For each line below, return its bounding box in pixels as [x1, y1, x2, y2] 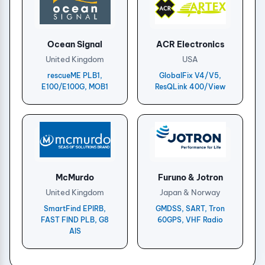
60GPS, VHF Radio [157, 215, 223, 224]
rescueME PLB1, [47, 70, 102, 80]
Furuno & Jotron [157, 172, 223, 183]
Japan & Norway [160, 187, 221, 197]
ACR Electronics [156, 38, 225, 50]
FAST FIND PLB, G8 [41, 215, 109, 224]
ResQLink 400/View [154, 82, 226, 91]
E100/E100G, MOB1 [41, 82, 108, 91]
